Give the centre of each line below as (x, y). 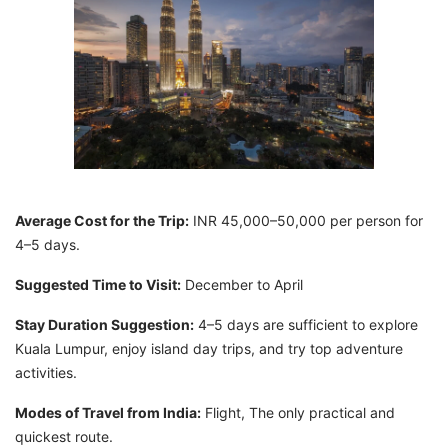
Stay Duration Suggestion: (104, 324)
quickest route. (64, 436)
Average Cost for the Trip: (102, 220)
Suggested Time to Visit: (98, 284)
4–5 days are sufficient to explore (306, 324)
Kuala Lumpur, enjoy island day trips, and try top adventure (209, 348)
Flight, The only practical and (298, 412)
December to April (244, 284)
